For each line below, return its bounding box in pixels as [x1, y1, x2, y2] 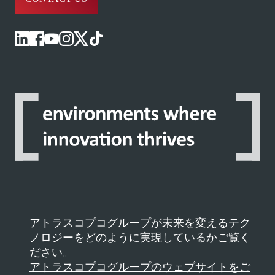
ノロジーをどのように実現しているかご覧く [29, 231, 250, 244]
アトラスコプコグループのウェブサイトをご [29, 261, 250, 274]
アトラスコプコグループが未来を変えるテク [29, 217, 250, 230]
